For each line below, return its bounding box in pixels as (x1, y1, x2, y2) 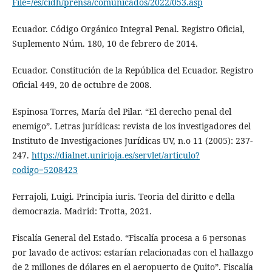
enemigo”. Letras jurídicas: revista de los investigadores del (12, 120, 251, 132)
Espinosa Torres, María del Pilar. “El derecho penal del (12, 106, 231, 118)
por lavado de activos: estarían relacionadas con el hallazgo (12, 246, 253, 259)
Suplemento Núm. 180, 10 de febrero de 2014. (12, 38, 198, 50)
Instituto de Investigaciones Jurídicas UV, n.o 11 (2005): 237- (12, 135, 253, 147)
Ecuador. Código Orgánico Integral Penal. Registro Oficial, (12, 23, 245, 35)
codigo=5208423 (12, 164, 78, 176)
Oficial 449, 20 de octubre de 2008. (12, 79, 152, 91)
